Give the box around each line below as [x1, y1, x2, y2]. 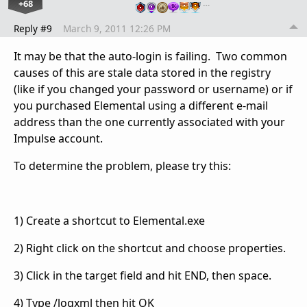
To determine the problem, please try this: [14, 158, 231, 174]
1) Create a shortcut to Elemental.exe [14, 213, 205, 229]
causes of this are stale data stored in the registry [14, 65, 271, 81]
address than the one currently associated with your [14, 114, 285, 130]
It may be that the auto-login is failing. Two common [14, 49, 287, 64]
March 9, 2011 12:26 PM [63, 22, 171, 36]
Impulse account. [14, 131, 108, 147]
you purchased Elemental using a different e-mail [14, 98, 268, 114]
